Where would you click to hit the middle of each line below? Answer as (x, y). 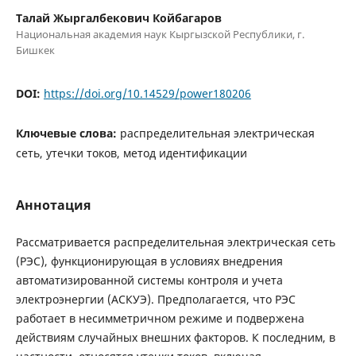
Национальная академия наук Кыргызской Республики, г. (160, 34)
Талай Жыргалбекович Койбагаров (118, 17)
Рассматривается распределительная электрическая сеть (175, 242)
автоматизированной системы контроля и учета (149, 280)
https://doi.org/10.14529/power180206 (147, 93)
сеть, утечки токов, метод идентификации (131, 153)
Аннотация (53, 205)
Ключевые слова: (68, 133)
